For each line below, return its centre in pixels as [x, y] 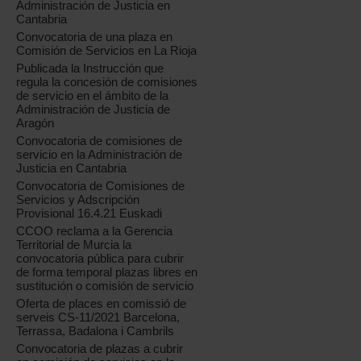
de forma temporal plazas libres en [107, 272]
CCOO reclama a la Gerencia [95, 231]
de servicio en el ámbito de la [93, 96]
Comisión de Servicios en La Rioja [107, 51]
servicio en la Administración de [100, 155]
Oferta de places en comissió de [102, 304]
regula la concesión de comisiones [107, 82]
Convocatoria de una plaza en [95, 37]
